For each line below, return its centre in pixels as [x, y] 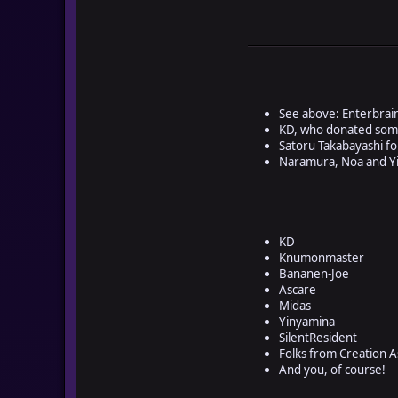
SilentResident [318, 337]
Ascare [298, 289]
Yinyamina [307, 321]
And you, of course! [332, 369]
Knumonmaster [322, 257]
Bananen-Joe [314, 273]
